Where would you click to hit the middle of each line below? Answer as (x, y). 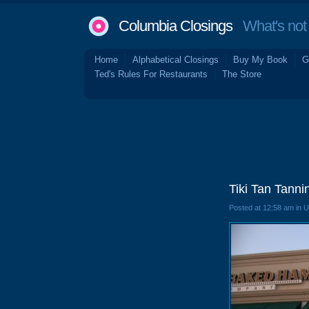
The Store (242, 74)
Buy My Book (260, 60)
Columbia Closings (176, 26)
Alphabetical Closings (176, 60)
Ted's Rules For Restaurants (151, 74)
